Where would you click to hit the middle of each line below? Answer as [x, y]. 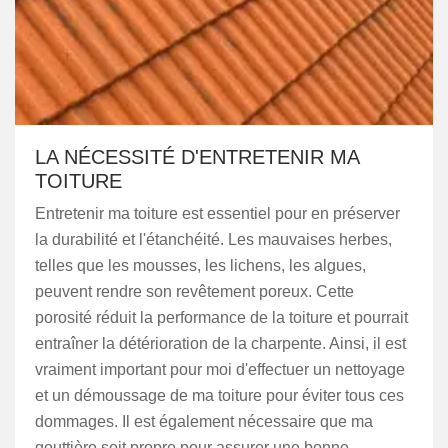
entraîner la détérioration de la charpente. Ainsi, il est [220, 343]
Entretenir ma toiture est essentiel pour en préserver [217, 213]
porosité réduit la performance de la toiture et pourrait [221, 317]
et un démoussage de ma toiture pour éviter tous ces [219, 395]
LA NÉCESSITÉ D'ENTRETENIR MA [197, 157]
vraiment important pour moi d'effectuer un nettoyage [220, 369]
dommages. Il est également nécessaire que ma [204, 421]
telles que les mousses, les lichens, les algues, [200, 265]
